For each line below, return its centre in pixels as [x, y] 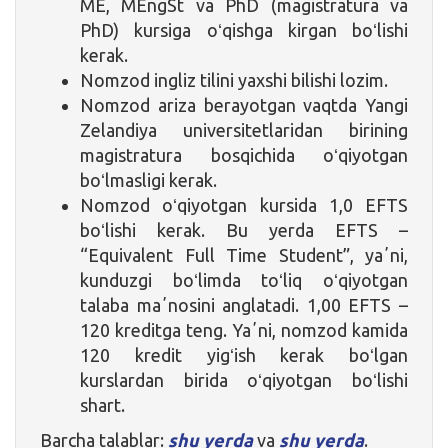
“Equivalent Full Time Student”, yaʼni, [244, 254]
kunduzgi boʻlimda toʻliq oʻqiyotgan [244, 279]
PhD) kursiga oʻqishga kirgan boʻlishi [244, 29]
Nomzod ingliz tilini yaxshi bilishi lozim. [234, 79]
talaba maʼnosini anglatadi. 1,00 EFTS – [244, 304]
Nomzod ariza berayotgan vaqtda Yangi [244, 104]
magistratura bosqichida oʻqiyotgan [244, 154]
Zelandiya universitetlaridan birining [244, 129]
